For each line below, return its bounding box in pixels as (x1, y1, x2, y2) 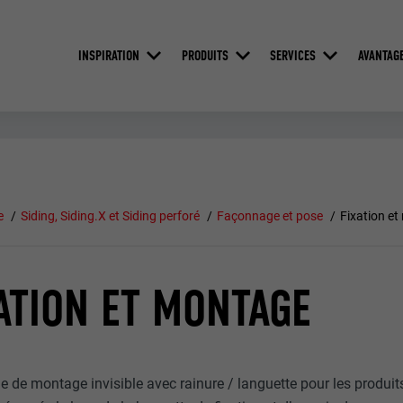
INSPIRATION (77, 46, 139, 64)
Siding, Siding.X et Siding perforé (21, 209, 201, 224)
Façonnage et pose (216, 209, 323, 224)
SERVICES (270, 46, 317, 64)
